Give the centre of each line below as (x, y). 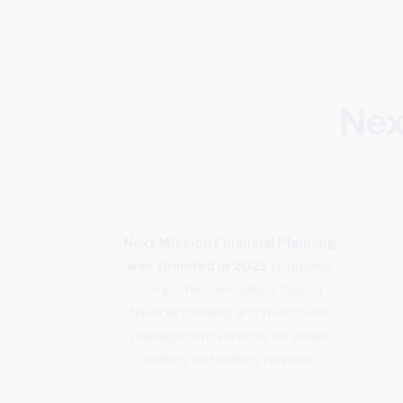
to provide (300, 266)
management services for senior (230, 336)
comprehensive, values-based (230, 289)
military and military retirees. (230, 359)
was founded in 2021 (197, 266)
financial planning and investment (230, 313)
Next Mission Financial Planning (230, 242)
